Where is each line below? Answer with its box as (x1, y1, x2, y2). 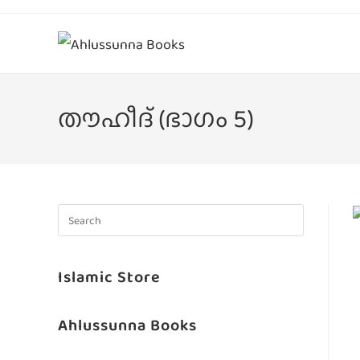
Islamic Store (58, 264, 161, 288)
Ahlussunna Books (58, 313, 197, 337)
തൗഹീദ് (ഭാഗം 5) (58, 100, 254, 137)
